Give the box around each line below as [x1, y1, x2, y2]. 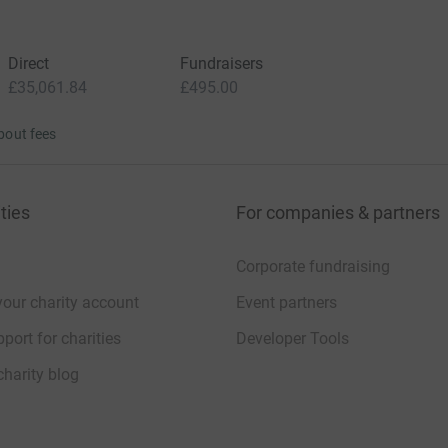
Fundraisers [179, 54, 264, 73]
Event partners [236, 293, 337, 312]
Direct [7, 54, 49, 73]
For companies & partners [236, 202, 440, 223]
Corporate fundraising [236, 257, 390, 276]
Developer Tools [236, 329, 349, 348]
